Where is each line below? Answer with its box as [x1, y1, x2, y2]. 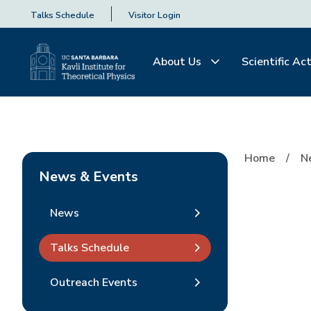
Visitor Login [128, 9, 180, 22]
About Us [153, 54, 204, 69]
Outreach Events [50, 274, 137, 290]
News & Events [39, 167, 138, 186]
